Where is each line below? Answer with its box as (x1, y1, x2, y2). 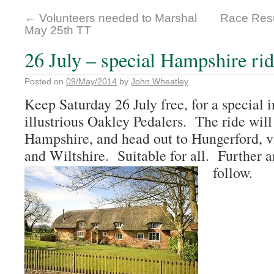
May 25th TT (24, 24, 91, 37)
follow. (213, 163, 253, 182)
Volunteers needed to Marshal (36, 12, 197, 24)
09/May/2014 (66, 76, 117, 86)
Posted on (24, 76, 64, 86)
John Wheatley (131, 76, 188, 86)
